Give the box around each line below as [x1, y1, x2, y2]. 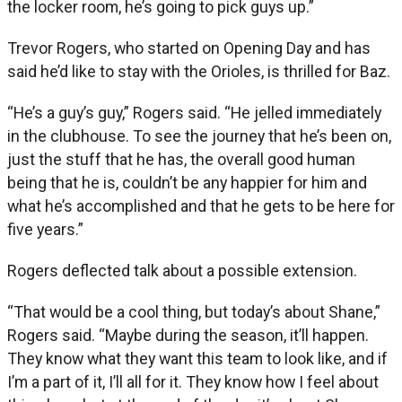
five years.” [7, 219, 83, 239]
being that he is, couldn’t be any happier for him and [7, 172, 367, 192]
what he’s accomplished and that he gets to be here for [7, 196, 395, 215]
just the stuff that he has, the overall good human [7, 149, 355, 169]
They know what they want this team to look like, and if [7, 348, 388, 368]
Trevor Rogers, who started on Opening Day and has [7, 38, 371, 57]
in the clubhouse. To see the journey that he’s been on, [7, 126, 391, 145]
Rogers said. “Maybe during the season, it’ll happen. [7, 325, 369, 345]
